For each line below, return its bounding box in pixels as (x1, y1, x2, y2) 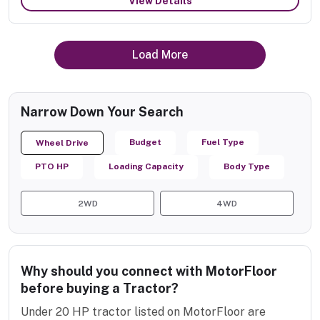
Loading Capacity (109, 161, 184, 172)
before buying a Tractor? (21, 281, 179, 296)
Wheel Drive (36, 138, 89, 149)
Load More (131, 48, 188, 62)
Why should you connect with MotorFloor (21, 264, 277, 279)
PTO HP (35, 161, 69, 172)
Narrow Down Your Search (21, 104, 184, 120)
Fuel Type (201, 137, 244, 148)
